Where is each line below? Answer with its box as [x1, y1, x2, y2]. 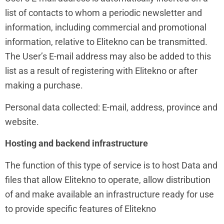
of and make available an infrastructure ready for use [5, 188, 214, 199]
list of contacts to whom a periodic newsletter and [5, 7, 202, 18]
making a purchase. [5, 80, 83, 91]
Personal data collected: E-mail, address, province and [5, 101, 217, 112]
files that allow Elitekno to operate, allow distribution [5, 174, 210, 185]
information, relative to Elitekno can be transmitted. [5, 36, 207, 47]
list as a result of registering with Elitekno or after [5, 65, 197, 76]
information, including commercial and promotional [5, 22, 206, 33]
